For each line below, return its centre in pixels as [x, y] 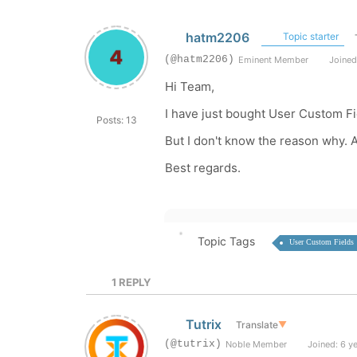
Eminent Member [273, 60]
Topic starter [309, 36]
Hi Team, [190, 86]
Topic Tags [226, 241]
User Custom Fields [321, 242]
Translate [257, 324]
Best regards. [203, 168]
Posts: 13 [116, 120]
